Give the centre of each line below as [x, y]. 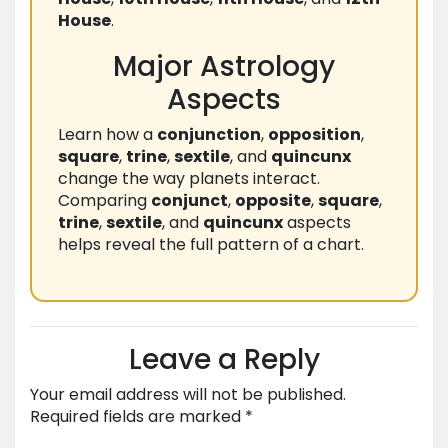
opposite [273, 201]
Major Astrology [224, 67]
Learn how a [107, 135]
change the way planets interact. [189, 179]
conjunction [209, 135]
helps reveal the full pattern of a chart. [211, 245]
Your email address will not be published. [188, 395]
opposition [314, 135]
